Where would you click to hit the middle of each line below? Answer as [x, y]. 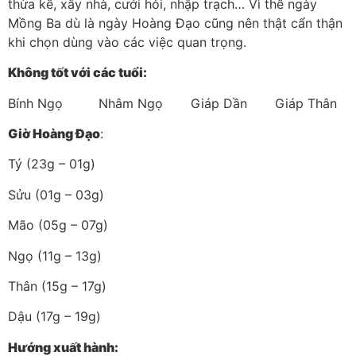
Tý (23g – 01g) [52, 164]
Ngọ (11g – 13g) [55, 255]
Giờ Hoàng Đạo [54, 134]
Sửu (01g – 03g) [56, 194]
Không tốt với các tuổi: [77, 73]
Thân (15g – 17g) [57, 286]
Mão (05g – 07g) [58, 225]
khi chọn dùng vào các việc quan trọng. [127, 42]
